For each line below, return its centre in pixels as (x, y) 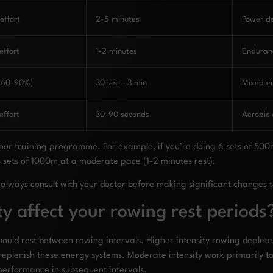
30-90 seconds (122, 115)
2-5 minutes (118, 19)
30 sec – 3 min (121, 83)
